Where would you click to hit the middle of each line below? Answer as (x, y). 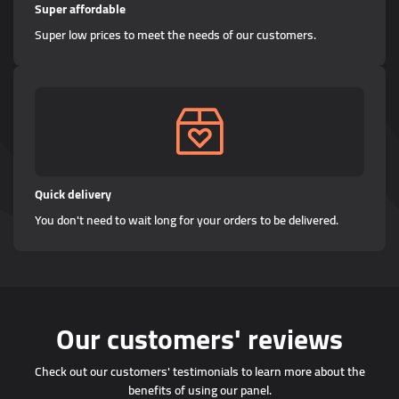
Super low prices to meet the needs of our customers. (175, 35)
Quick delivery (73, 194)
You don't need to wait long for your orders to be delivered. (187, 220)
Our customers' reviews (199, 339)
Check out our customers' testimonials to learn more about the (199, 371)
